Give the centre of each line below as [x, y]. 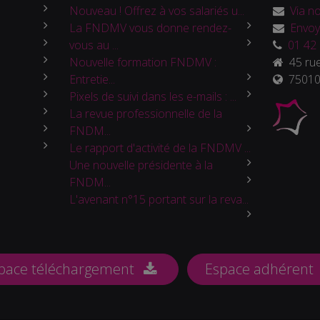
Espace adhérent [261, 269]
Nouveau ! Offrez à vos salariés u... [156, 10]
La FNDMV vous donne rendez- [150, 27]
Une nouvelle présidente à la [141, 165]
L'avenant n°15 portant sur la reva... [159, 199]
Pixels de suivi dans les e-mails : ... [152, 96]
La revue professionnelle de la [145, 113]
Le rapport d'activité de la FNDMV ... [160, 147]
